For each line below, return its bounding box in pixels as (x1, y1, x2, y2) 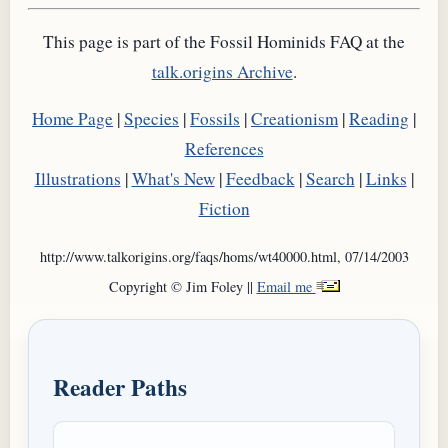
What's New (131, 167, 215, 191)
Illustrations (34, 167, 121, 191)
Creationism (251, 107, 338, 131)
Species (124, 107, 179, 131)
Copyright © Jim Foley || (108, 277, 257, 297)
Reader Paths (53, 370, 187, 405)
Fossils (190, 107, 240, 131)
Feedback (225, 167, 295, 191)
